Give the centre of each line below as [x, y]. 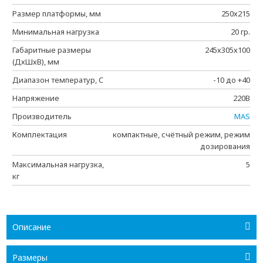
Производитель [42, 116]
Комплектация [40, 134]
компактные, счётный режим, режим [182, 134]
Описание [32, 227]
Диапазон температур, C [58, 80]
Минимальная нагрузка [56, 32]
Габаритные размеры [52, 50]
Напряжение [36, 98]
